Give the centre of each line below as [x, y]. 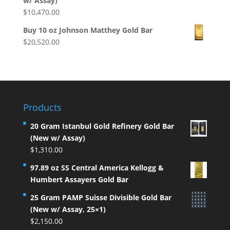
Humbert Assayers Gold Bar [79, 180]
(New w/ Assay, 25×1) [68, 209]
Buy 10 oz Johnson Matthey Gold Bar [88, 30]
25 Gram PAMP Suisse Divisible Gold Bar [101, 198]
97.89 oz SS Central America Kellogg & [97, 168]
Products [42, 108]
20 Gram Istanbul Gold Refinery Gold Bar [102, 126]
